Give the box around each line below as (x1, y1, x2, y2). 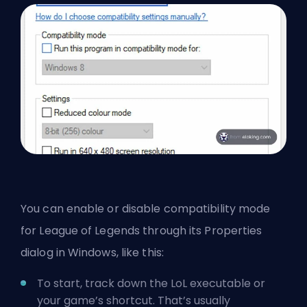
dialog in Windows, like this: (21, 244, 164, 260)
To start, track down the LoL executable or (37, 275, 265, 291)
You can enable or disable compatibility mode (21, 200, 271, 217)
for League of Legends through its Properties (21, 222, 262, 238)
